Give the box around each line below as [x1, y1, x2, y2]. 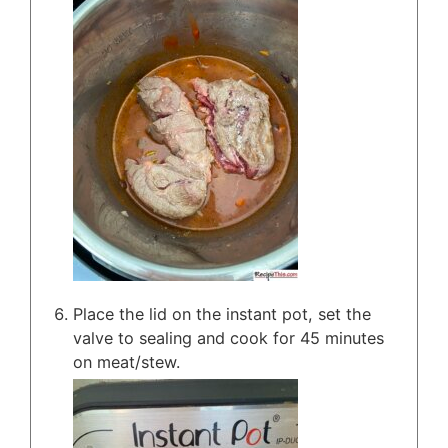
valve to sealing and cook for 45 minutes [73, 328, 384, 349]
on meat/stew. [73, 352, 180, 373]
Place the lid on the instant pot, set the [73, 304, 371, 325]
